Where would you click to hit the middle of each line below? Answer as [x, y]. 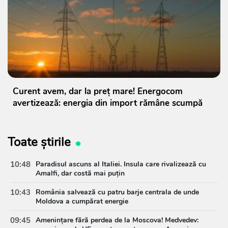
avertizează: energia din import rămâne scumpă [108, 103]
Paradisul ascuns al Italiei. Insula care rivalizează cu [121, 164]
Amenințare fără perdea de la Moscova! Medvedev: [117, 220]
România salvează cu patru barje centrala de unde [117, 192]
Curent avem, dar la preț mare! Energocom [98, 92]
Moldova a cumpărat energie [82, 202]
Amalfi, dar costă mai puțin [80, 174]
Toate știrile [39, 142]
